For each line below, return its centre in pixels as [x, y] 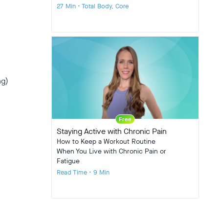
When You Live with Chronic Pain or [111, 152]
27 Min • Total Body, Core [93, 6]
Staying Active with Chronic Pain [112, 131]
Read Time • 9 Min [83, 173]
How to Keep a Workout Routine [106, 142]
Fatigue [68, 161]
